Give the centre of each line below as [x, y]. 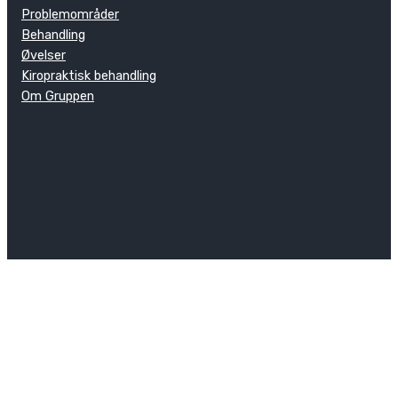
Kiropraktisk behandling [89, 76]
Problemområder [70, 14]
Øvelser [44, 55]
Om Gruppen [58, 96]
